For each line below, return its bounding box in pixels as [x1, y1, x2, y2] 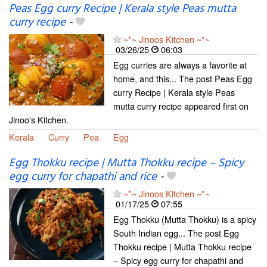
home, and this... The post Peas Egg [113, 72, 252, 85]
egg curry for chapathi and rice [9, 167, 157, 186]
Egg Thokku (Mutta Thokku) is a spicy [113, 212, 256, 225]
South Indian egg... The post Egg [113, 226, 239, 239]
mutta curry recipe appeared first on [113, 99, 249, 112]
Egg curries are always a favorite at [113, 58, 247, 71]
